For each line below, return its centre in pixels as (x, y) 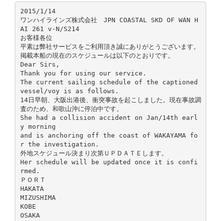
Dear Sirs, (40, 64)
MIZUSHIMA (38, 197)
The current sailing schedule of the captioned (109, 82)
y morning (38, 126)
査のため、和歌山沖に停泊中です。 (71, 109)
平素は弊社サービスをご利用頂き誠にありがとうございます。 (110, 46)
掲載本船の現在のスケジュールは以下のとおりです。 (97, 55)
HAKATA (32, 188)
